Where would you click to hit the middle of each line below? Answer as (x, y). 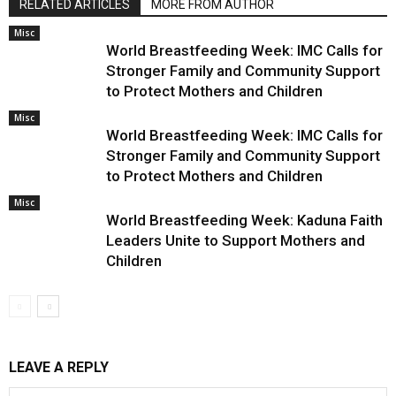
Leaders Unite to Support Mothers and (236, 240)
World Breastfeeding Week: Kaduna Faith (244, 220)
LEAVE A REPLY (59, 367)
